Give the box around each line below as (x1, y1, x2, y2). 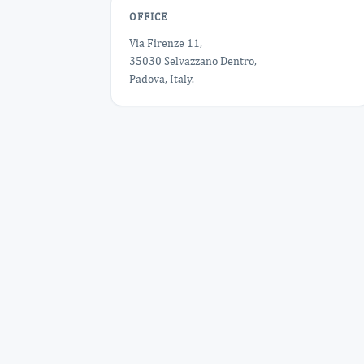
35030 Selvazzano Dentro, (129, 54, 257, 67)
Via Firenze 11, (129, 37, 202, 50)
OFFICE (129, 11, 167, 23)
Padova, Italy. (129, 72, 194, 85)
